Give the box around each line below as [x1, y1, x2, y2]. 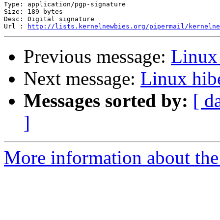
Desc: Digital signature [4, 15, 94, 23]
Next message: [24, 68, 140, 89]
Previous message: [24, 46, 171, 67]
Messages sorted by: [24, 90, 188, 111]
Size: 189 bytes [4, 8, 63, 16]
